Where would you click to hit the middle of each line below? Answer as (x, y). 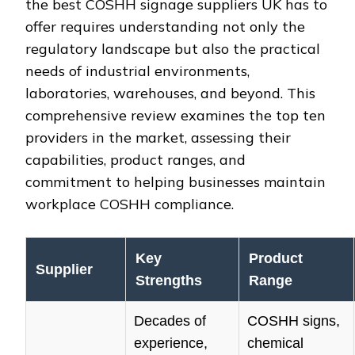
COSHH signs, (294, 321)
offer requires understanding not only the (165, 27)
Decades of (170, 321)
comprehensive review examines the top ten (176, 116)
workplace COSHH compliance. (130, 204)
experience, (171, 344)
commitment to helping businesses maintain (176, 182)
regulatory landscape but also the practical (173, 49)
